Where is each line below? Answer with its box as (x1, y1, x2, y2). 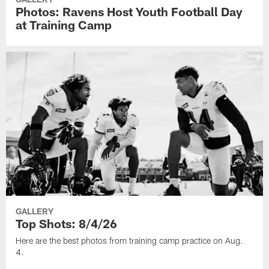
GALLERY (16, 206, 54, 217)
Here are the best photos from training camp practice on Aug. (16, 235, 244, 246)
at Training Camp (16, 17, 112, 32)
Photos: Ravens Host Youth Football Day (16, 4, 243, 19)
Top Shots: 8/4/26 (16, 216, 118, 231)
